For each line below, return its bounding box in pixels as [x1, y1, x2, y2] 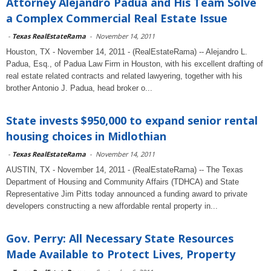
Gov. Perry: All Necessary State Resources [6, 231, 233, 246]
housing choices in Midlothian [6, 129, 166, 143]
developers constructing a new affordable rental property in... [6, 201, 218, 211]
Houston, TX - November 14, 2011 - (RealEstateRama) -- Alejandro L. [6, 47, 247, 56]
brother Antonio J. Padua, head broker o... [6, 83, 152, 93]
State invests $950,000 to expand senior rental [6, 113, 258, 128]
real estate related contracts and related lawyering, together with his [6, 71, 243, 80]
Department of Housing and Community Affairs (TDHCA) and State [6, 177, 239, 186]
